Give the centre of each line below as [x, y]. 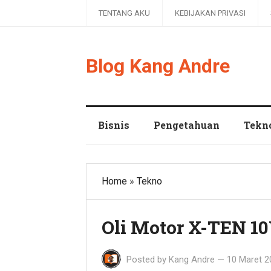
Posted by [146, 260]
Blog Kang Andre [158, 66]
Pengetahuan [187, 125]
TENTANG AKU [124, 13]
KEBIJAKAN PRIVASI [210, 13]
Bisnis [114, 125]
